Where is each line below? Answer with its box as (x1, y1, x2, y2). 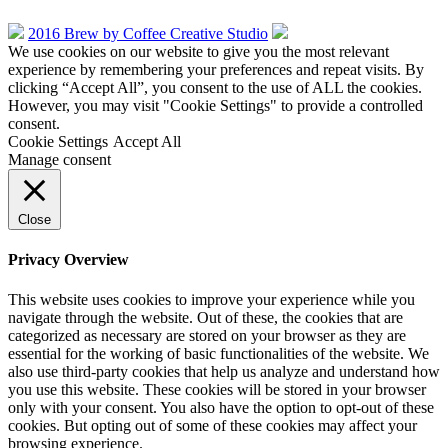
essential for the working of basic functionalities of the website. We (8, 344, 429, 362)
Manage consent (8, 151, 111, 169)
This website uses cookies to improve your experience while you (8, 290, 415, 308)
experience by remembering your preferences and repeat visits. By (8, 61, 424, 79)
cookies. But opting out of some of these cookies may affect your (8, 416, 417, 434)
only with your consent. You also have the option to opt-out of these (8, 398, 434, 416)
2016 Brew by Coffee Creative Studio (28, 25, 268, 43)
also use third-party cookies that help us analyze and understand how (8, 362, 440, 380)
